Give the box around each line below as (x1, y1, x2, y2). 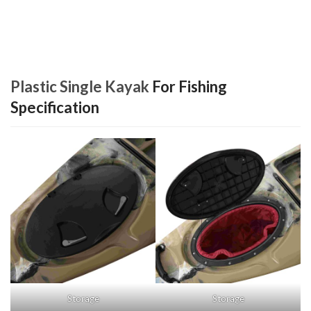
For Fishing (149, 77, 227, 96)
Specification (10, 98, 99, 117)
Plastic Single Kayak (10, 77, 149, 96)
